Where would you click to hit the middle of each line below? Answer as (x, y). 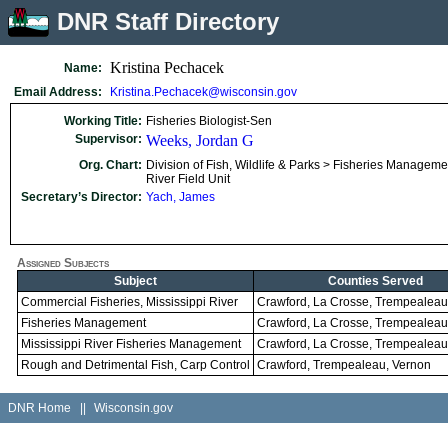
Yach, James (180, 197)
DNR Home (39, 408)
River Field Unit (188, 179)
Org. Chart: (110, 165)
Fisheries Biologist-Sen (209, 121)
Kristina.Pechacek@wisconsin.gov (203, 92)
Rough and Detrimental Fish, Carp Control (135, 365)
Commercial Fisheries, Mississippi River (129, 302)
